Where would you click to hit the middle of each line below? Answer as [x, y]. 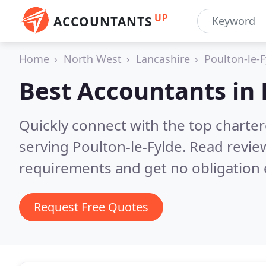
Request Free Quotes [91, 207]
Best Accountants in [140, 91]
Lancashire [163, 59]
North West [93, 59]
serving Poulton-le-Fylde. [104, 146]
